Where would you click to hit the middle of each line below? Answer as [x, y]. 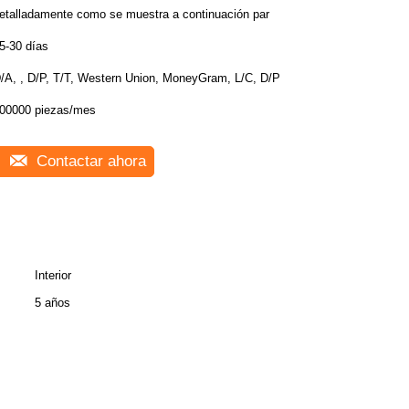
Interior [53, 275]
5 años [52, 303]
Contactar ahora [89, 161]
